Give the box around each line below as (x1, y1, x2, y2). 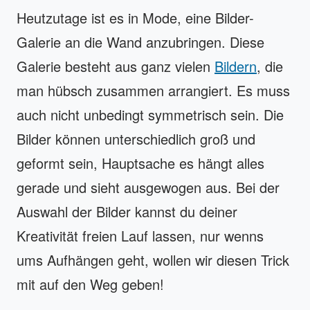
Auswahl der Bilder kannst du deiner (17, 201, 237, 221)
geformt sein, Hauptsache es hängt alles (17, 152, 264, 173)
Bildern (215, 55, 257, 76)
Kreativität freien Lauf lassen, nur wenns (17, 225, 264, 246)
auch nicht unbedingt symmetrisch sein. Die (17, 104, 284, 125)
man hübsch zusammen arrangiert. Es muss (17, 80, 290, 100)
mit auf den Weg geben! (17, 273, 164, 294)
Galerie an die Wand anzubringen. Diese (17, 31, 264, 52)
